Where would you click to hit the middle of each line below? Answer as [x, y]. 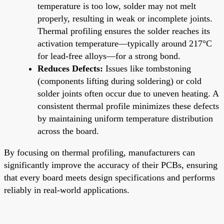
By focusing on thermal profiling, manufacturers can [99, 152]
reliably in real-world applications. [67, 190]
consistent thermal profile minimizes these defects [128, 106]
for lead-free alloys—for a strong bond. [109, 56]
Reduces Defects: [70, 68]
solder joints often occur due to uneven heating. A [128, 93]
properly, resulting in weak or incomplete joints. [125, 18]
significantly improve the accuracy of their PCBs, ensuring [111, 165]
